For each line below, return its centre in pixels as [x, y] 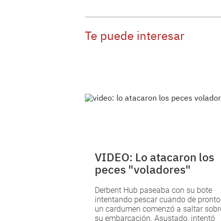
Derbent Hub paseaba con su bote [153, 190]
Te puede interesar [135, 36]
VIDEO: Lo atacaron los [154, 157]
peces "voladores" [143, 169]
